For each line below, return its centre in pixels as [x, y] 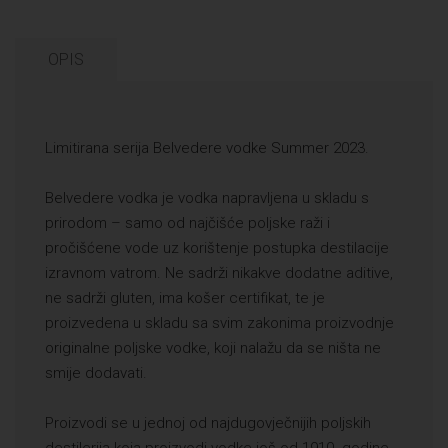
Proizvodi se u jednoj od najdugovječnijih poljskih [208, 423]
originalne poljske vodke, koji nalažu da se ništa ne [213, 348]
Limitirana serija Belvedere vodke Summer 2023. [207, 148]
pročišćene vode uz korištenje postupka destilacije [217, 248]
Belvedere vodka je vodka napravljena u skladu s [207, 198]
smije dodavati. [96, 373]
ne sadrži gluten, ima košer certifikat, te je [185, 298]
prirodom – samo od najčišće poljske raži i [187, 223]
